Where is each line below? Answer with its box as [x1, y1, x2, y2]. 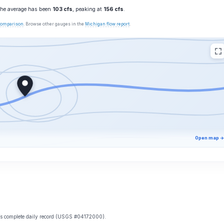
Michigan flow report [85, 21, 129, 26]
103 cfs [52, 6, 72, 12]
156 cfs [103, 6, 123, 12]
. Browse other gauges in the [23, 21, 85, 26]
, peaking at [72, 6, 103, 12]
